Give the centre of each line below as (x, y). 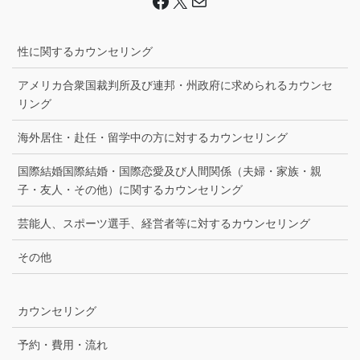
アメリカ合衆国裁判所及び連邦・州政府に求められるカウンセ (175, 85)
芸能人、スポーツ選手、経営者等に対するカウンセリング (164, 223)
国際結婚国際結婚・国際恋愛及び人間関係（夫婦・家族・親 (170, 171)
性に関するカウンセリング (85, 51)
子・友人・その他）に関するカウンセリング (130, 189)
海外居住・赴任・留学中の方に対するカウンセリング (153, 137)
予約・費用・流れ (63, 344)
